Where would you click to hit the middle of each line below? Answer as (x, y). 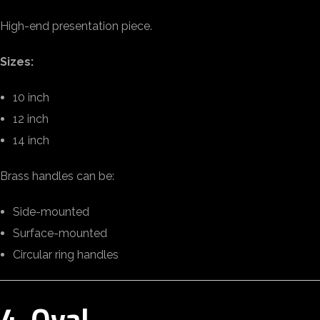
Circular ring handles (66, 255)
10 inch (31, 97)
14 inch (31, 140)
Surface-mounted (60, 233)
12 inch (31, 119)
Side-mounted (51, 212)
